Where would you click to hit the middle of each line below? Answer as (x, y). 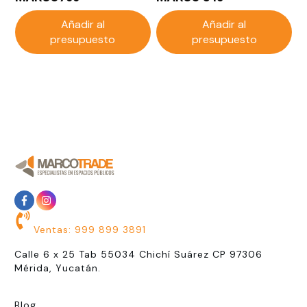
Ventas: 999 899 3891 (90, 229)
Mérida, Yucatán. (58, 268)
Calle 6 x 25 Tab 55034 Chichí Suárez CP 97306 (138, 254)
